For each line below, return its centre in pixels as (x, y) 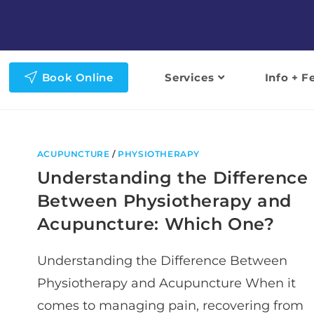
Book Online (77, 77)
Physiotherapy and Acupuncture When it (166, 283)
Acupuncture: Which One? (156, 224)
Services (190, 77)
